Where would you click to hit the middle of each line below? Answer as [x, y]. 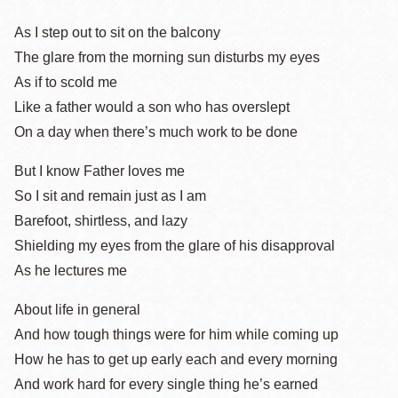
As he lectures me [71, 271]
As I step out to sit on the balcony [117, 32]
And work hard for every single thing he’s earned [166, 384]
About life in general [77, 310]
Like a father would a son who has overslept [152, 107]
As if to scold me [66, 82]
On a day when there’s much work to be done [156, 132]
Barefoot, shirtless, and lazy [101, 221]
